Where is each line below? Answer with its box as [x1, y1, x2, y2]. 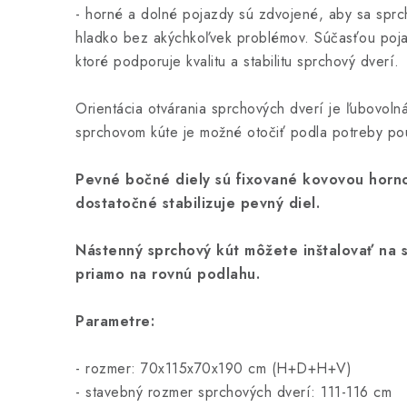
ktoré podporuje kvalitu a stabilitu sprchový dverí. [75, 51, 400, 72]
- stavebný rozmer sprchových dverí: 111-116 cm [75, 382, 392, 402]
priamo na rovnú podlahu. [75, 263, 260, 284]
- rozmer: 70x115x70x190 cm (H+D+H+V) [75, 358, 352, 379]
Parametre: [75, 311, 154, 332]
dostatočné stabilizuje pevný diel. [75, 193, 320, 213]
